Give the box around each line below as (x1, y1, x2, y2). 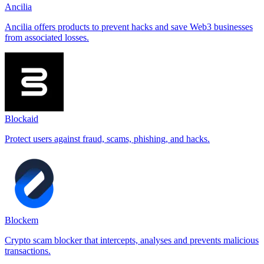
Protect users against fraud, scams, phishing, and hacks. (5, 134, 210, 144)
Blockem (5, 215, 38, 226)
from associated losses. (5, 32, 89, 43)
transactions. (5, 246, 51, 256)
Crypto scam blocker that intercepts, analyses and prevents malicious (5, 235, 259, 246)
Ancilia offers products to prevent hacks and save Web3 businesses (5, 22, 253, 32)
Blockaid (5, 114, 38, 124)
